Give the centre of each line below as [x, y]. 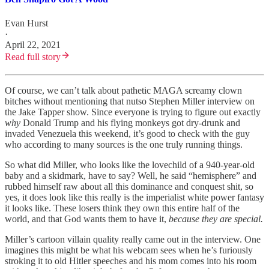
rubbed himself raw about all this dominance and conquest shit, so [129, 186]
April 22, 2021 [33, 44]
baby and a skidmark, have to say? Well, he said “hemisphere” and [131, 175]
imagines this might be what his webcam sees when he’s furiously [129, 250]
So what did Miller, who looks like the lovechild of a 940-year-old [130, 165]
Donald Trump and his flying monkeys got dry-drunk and [130, 122]
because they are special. [216, 219]
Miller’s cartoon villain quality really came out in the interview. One [133, 239]
